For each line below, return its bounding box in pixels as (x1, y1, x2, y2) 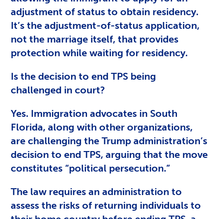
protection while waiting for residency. (11, 46, 188, 59)
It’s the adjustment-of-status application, (11, 19, 200, 31)
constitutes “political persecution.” (11, 162, 171, 174)
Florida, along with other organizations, (11, 121, 193, 133)
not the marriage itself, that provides (11, 33, 179, 45)
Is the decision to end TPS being (11, 70, 156, 82)
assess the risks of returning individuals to (11, 199, 201, 211)
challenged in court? (11, 84, 106, 96)
